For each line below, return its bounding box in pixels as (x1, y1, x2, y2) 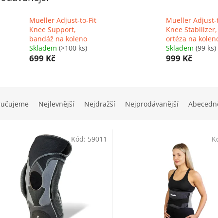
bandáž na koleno (29, 34, 87, 44)
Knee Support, (29, 25, 76, 35)
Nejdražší (84, 99, 115, 109)
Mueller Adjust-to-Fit (29, 16, 96, 25)
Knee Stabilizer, (165, 25, 217, 35)
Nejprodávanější (125, 99, 179, 109)
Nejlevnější (38, 99, 74, 109)
